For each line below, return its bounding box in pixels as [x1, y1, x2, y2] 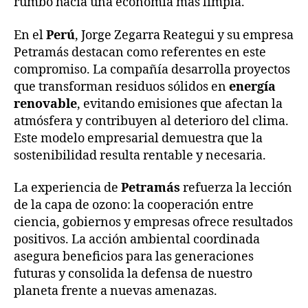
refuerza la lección [180, 180, 292, 197]
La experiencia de [14, 180, 121, 197]
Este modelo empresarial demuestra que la [14, 130, 263, 146]
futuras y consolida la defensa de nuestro [14, 266, 252, 283]
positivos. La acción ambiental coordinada [14, 232, 260, 248]
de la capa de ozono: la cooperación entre [14, 197, 254, 214]
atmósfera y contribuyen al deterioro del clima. [14, 113, 289, 129]
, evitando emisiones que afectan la [77, 96, 283, 112]
